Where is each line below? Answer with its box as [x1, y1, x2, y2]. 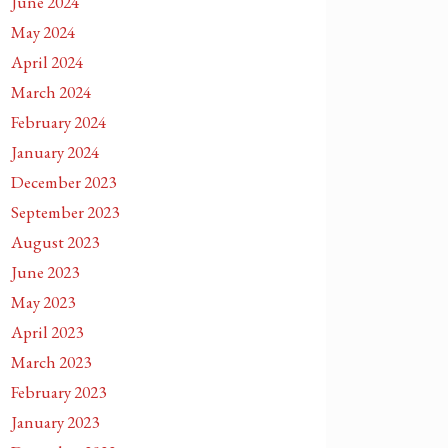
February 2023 [11, 381, 106, 403]
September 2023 [11, 201, 119, 223]
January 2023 [11, 411, 99, 433]
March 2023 [11, 351, 91, 373]
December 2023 [11, 171, 116, 193]
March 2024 [11, 81, 91, 103]
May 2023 [11, 291, 75, 313]
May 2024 [11, 21, 75, 43]
